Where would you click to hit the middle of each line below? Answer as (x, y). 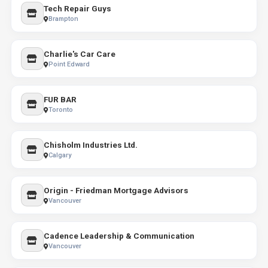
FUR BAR (60, 99)
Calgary (60, 155)
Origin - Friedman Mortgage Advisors (116, 190)
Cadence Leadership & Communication (119, 236)
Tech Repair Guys (77, 8)
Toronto (60, 110)
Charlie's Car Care (79, 54)
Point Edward (69, 64)
